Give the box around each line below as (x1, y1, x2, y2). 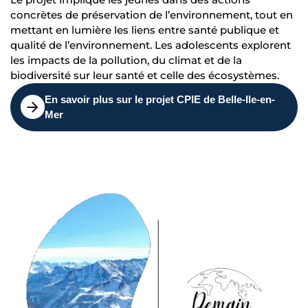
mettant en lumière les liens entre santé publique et (10, 23, 279, 36)
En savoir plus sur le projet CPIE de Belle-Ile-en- (45, 93, 275, 105)
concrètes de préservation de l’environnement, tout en (10, 8, 293, 21)
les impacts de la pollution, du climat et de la (10, 53, 242, 67)
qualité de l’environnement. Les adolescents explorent (10, 38, 291, 52)
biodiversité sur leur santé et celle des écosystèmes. (10, 68, 279, 82)
